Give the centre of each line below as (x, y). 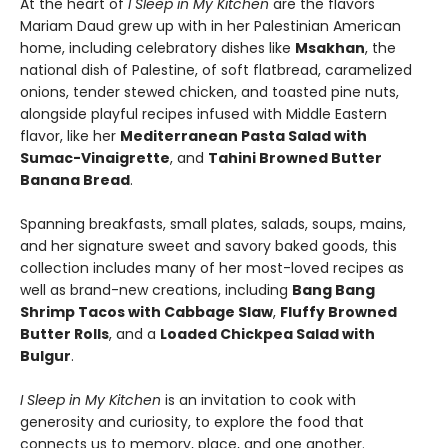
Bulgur (45, 356)
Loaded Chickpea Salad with (267, 334)
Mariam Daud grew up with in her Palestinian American (210, 26)
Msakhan (330, 48)
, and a (134, 334)
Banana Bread (75, 180)
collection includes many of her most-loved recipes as (212, 268)
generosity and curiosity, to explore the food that (192, 422)
